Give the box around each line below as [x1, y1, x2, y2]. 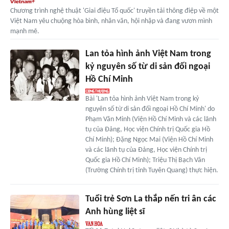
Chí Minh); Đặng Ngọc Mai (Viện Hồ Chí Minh [85, 135, 213, 144]
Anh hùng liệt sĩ [85, 207, 145, 217]
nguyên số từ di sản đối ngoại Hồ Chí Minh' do [85, 105, 215, 113]
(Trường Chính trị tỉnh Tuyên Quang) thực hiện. [85, 166, 218, 174]
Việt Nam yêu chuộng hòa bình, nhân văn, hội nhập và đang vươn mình [10, 17, 212, 25]
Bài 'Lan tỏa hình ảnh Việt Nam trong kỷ [85, 95, 199, 103]
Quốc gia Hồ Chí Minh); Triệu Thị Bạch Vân [85, 156, 205, 164]
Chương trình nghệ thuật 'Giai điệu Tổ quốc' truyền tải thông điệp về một [10, 7, 219, 15]
